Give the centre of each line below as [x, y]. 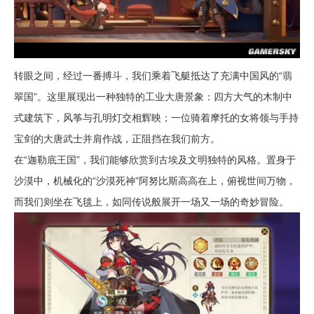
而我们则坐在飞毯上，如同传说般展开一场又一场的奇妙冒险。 [151, 202]
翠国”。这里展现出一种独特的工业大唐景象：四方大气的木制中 [153, 96]
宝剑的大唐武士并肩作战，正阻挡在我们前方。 [117, 138]
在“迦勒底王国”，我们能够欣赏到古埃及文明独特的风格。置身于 [155, 159]
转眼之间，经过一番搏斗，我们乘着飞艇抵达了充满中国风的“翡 [153, 75]
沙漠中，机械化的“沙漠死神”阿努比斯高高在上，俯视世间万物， [155, 180]
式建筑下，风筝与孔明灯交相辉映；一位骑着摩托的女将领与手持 [156, 117]
